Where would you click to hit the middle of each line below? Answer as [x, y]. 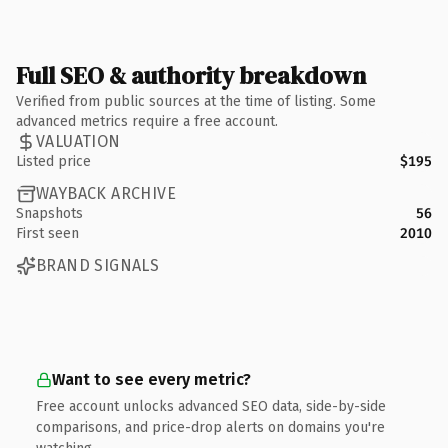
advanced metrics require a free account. [147, 121]
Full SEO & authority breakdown [191, 75]
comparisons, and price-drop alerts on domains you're [210, 427]
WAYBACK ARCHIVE [106, 193]
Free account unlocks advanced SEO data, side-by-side [211, 406]
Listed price [53, 161]
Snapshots [49, 213]
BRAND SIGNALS [98, 265]
